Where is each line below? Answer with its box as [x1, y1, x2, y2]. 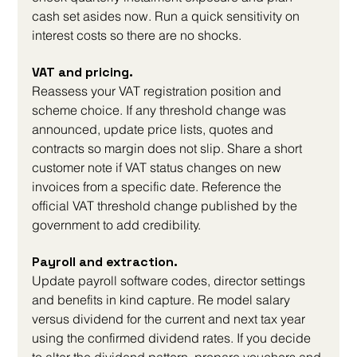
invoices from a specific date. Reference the [32, 178, 285, 195]
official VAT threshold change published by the [32, 198, 301, 214]
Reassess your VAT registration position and [32, 83, 285, 100]
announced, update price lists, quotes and [32, 121, 277, 138]
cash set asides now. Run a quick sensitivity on [32, 8, 304, 25]
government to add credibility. [32, 217, 202, 233]
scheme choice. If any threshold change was [32, 102, 290, 119]
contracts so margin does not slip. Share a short [32, 140, 306, 157]
